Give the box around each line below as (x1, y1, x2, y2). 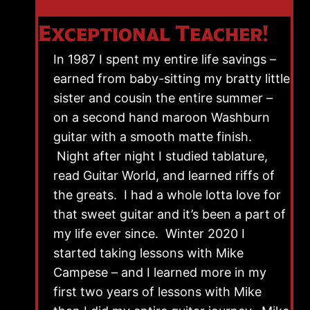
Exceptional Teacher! (38, 21, 268, 44)
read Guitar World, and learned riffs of (53, 167, 275, 183)
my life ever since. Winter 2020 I (53, 226, 245, 241)
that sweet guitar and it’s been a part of (53, 206, 286, 221)
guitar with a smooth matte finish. (53, 129, 252, 144)
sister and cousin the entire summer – (53, 90, 273, 105)
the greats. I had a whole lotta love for (53, 187, 281, 202)
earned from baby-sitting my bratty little (53, 71, 290, 86)
